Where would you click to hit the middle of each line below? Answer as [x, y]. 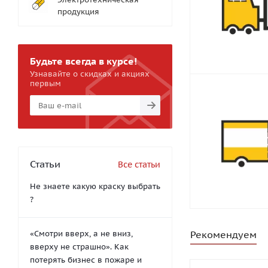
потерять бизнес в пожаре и [86, 260]
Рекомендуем [223, 234]
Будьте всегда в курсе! [83, 61]
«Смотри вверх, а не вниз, [81, 234]
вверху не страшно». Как [79, 247]
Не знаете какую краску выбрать [95, 186]
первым [45, 83]
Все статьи [139, 165]
